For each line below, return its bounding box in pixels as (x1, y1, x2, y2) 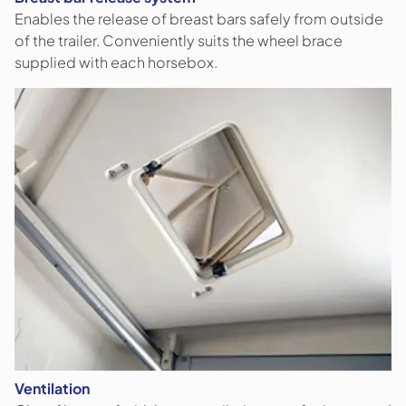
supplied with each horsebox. (14, 53, 217, 72)
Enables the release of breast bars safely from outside (14, 9, 383, 29)
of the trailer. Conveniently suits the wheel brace (14, 31, 343, 51)
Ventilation (14, 379, 90, 399)
